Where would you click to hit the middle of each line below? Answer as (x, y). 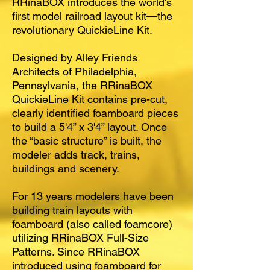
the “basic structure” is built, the (87, 140)
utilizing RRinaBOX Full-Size (80, 237)
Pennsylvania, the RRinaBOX (82, 85)
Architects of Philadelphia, (74, 71)
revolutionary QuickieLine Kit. (82, 30)
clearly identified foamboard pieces (95, 113)
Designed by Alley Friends (75, 57)
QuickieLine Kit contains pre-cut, (90, 99)
